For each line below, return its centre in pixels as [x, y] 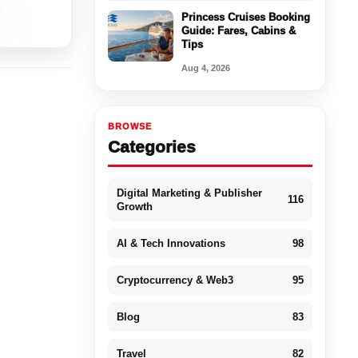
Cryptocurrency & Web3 [175, 280]
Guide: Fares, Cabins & [238, 30]
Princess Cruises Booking [245, 17]
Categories [151, 146]
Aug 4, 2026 [205, 68]
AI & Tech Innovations [171, 243]
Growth [134, 206]
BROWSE [129, 126]
